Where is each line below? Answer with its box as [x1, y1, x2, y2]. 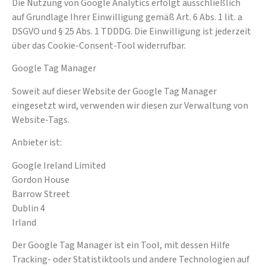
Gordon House [12, 173, 69, 186]
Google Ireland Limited [12, 159, 106, 172]
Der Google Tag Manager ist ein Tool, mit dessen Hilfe [12, 238, 230, 252]
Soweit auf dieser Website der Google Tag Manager [12, 84, 217, 98]
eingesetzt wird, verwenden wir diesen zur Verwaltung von [12, 99, 248, 112]
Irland [12, 216, 36, 229]
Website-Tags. [12, 113, 69, 126]
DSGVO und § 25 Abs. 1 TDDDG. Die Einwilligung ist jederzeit [12, 25, 251, 39]
